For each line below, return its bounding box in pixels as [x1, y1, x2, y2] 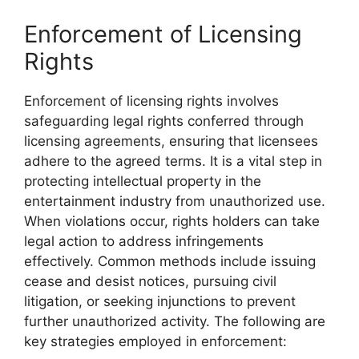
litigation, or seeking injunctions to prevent [24, 293, 296, 309]
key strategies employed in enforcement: [24, 333, 287, 349]
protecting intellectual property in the [24, 173, 261, 189]
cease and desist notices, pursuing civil [24, 273, 276, 289]
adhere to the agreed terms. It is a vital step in [24, 153, 322, 169]
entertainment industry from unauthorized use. [24, 193, 325, 209]
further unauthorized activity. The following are [24, 313, 325, 329]
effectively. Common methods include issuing [24, 253, 316, 269]
